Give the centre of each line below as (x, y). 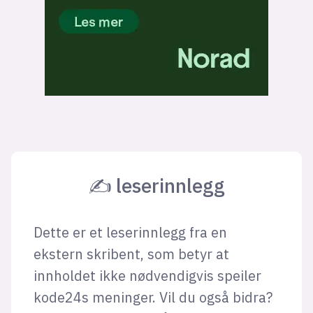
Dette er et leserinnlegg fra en (130, 232)
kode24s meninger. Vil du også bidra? (153, 297)
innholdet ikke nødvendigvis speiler (147, 276)
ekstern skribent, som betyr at (131, 254)
